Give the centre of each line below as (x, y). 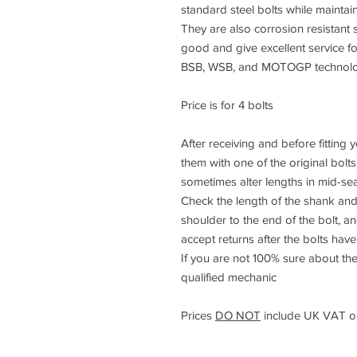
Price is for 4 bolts (227, 105)
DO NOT (238, 315)
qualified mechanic (229, 277)
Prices (198, 315)
